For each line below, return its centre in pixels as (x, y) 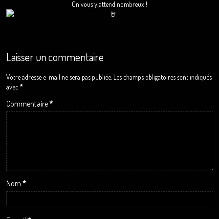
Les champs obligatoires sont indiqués (163, 77)
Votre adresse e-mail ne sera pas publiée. (59, 77)
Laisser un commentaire (55, 56)
